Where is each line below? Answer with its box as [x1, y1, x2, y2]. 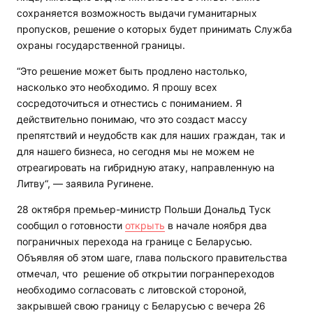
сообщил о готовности [17, 219, 125, 232]
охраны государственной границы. [17, 39, 185, 52]
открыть [125, 219, 165, 232]
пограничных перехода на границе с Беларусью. [17, 235, 252, 248]
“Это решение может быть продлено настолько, [17, 65, 247, 78]
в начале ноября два [165, 219, 267, 232]
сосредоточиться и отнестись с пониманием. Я [17, 97, 242, 110]
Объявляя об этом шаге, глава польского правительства [17, 252, 287, 264]
